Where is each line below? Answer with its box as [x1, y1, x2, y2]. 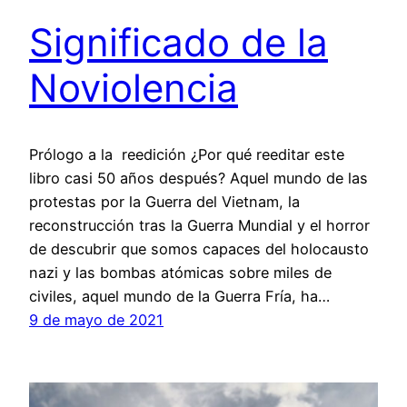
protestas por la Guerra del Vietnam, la [29, 192, 300, 211]
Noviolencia [29, 64, 238, 111]
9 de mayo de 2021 [29, 310, 164, 329]
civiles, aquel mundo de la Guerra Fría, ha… [29, 286, 330, 305]
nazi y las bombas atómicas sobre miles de [29, 263, 332, 282]
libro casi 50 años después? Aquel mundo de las [29, 168, 368, 187]
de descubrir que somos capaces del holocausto [29, 239, 369, 258]
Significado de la [29, 18, 328, 65]
